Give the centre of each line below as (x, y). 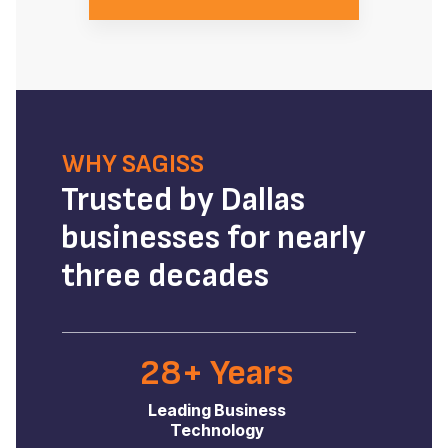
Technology (216, 430)
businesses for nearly (213, 238)
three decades (164, 276)
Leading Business (216, 410)
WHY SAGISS (132, 164)
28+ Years (216, 373)
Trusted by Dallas (182, 200)
